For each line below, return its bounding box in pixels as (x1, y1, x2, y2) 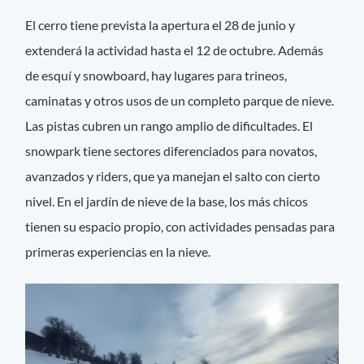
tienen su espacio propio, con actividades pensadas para (25, 218, 336, 234)
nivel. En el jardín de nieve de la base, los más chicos (25, 193, 309, 209)
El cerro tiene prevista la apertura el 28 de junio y (25, 16, 296, 32)
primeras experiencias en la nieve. (25, 243, 211, 259)
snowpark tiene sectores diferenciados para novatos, (25, 142, 318, 158)
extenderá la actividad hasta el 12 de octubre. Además (25, 41, 324, 58)
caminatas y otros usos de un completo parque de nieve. (25, 92, 335, 108)
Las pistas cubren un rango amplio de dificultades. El (25, 117, 314, 133)
